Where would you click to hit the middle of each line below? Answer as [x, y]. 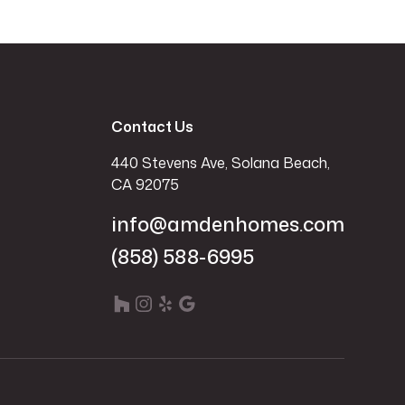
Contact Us [152, 126]
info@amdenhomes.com [227, 223]
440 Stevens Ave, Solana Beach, [220, 162]
